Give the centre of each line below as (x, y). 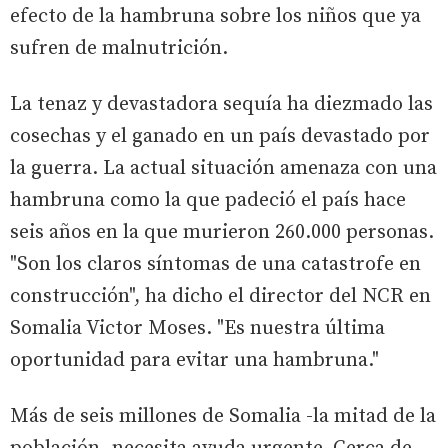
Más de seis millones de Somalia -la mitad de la (223, 416)
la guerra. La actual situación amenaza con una (223, 168)
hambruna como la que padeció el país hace (208, 200)
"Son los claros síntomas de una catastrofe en (215, 264)
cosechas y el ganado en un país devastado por (220, 136)
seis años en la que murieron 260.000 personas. (222, 232)
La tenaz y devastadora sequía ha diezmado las (221, 104)
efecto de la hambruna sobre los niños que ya (215, 16)
